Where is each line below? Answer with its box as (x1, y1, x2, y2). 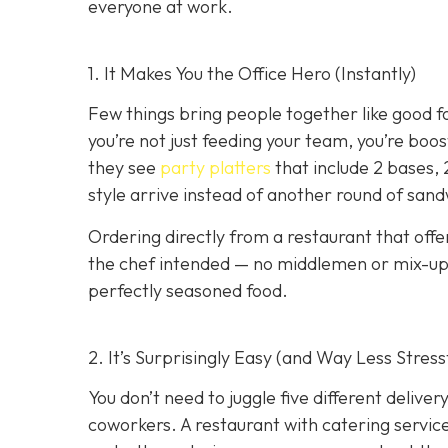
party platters (160, 156, 271, 180)
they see (88, 156, 160, 180)
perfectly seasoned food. (88, 278, 288, 302)
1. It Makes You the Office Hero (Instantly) (88, 62, 416, 86)
